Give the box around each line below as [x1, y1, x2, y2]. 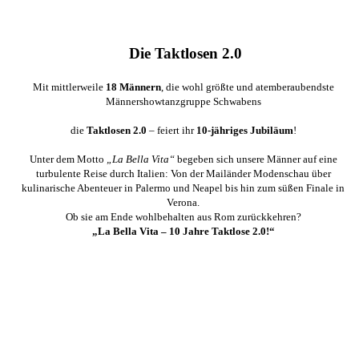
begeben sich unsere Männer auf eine [174, 153, 337, 166]
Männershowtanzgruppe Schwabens [105, 95, 261, 108]
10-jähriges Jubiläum [196, 124, 293, 137]
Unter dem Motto [29, 153, 107, 166]
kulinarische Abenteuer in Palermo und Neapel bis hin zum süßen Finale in [22, 182, 345, 195]
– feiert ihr [146, 124, 196, 137]
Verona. [167, 196, 200, 209]
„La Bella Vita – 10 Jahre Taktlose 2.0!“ [91, 225, 275, 238]
